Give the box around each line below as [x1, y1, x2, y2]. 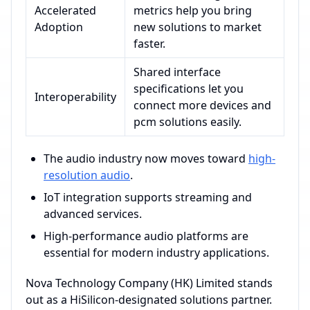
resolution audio [44, 167, 130, 183]
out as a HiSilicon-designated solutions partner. [26, 292, 272, 307]
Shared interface [134, 64, 221, 80]
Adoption [35, 19, 83, 35]
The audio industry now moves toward [44, 151, 248, 166]
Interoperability [35, 89, 116, 104]
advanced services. [44, 206, 142, 221]
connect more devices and [134, 98, 271, 113]
